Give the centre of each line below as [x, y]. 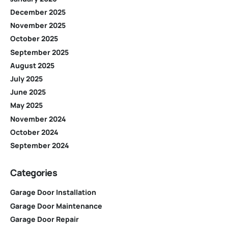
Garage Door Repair [45, 219]
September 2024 [40, 145]
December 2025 [38, 12]
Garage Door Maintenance [56, 206]
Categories [34, 172]
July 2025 [26, 78]
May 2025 [26, 105]
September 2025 [39, 52]
